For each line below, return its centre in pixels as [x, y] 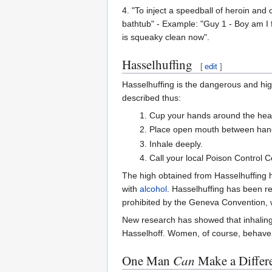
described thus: [151, 97]
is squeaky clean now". [166, 37]
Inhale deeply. [176, 144]
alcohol [153, 189]
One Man [148, 261]
